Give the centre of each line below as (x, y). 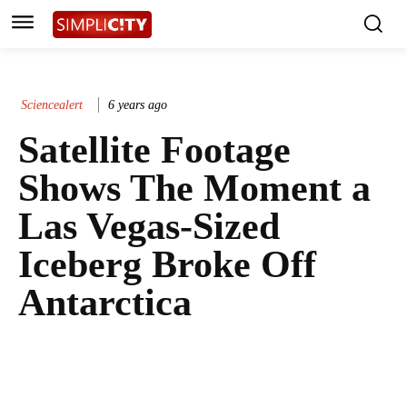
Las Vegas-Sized (149, 227)
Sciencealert (52, 104)
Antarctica (105, 303)
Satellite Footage (154, 150)
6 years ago (138, 104)
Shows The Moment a (194, 189)
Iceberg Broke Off (167, 265)
